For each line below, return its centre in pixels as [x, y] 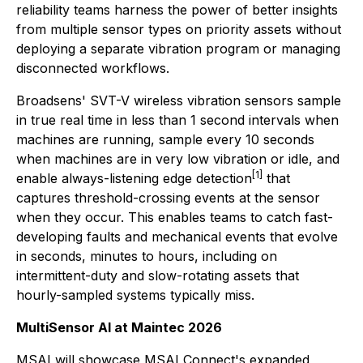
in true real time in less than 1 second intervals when [177, 120]
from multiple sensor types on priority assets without [179, 29]
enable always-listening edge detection [134, 178]
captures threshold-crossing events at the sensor [168, 198]
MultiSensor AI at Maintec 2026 [119, 327]
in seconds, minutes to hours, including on [147, 256]
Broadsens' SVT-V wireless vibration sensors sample [179, 100]
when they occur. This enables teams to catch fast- [175, 217]
